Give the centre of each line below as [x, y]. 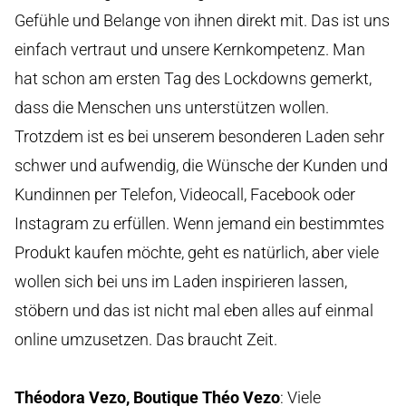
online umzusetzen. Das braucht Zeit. [146, 339]
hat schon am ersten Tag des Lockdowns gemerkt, [193, 78]
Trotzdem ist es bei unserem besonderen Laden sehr [199, 136]
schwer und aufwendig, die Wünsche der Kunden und [201, 165]
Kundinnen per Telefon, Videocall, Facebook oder [185, 194]
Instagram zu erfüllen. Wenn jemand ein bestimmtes [199, 223]
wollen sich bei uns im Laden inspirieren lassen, [181, 281]
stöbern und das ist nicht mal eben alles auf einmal [194, 310]
